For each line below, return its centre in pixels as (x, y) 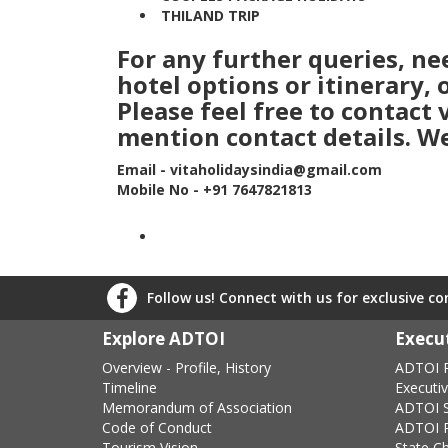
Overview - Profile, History (186, 367)
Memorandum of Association (197, 407)
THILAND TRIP (208, 15)
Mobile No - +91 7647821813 (214, 189)
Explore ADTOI (163, 338)
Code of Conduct (157, 427)
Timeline (129, 387)
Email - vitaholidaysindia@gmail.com (249, 169)
